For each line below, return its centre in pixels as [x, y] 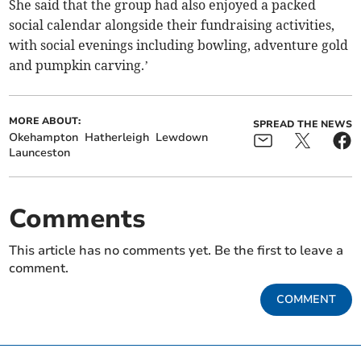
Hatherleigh [117, 138]
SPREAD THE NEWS [302, 124]
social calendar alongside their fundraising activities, [172, 25]
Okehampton [44, 138]
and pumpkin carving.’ [79, 66]
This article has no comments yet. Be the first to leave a [176, 251]
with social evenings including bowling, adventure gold [179, 46]
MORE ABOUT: [45, 121]
